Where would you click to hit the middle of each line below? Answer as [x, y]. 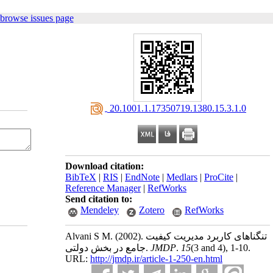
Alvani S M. [90, 236]
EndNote [142, 177]
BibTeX [81, 177]
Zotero [152, 210]
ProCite [219, 177]
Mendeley [100, 210]
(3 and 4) [208, 248]
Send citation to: [99, 199]
